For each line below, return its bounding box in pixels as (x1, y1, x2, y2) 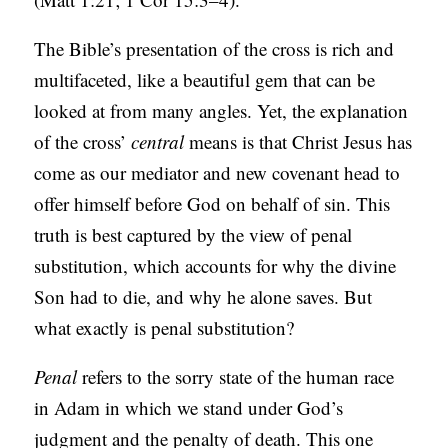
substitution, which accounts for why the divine (34, 253, 397, 279)
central (131, 129, 185, 155)
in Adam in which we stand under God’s (34, 395, 344, 421)
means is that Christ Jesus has (184, 129, 413, 155)
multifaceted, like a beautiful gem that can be (34, 67, 376, 93)
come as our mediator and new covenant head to (34, 160, 401, 186)
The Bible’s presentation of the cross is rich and (34, 36, 395, 62)
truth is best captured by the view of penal (34, 222, 353, 248)
